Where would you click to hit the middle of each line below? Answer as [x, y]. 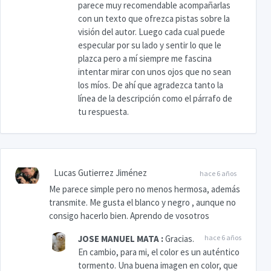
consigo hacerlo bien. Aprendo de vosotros [129, 216]
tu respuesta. [104, 112]
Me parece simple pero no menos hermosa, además [145, 189]
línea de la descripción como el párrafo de [155, 99]
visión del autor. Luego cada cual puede [152, 32]
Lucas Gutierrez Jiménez [100, 173]
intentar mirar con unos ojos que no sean [155, 72]
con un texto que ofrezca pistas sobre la [154, 19]
